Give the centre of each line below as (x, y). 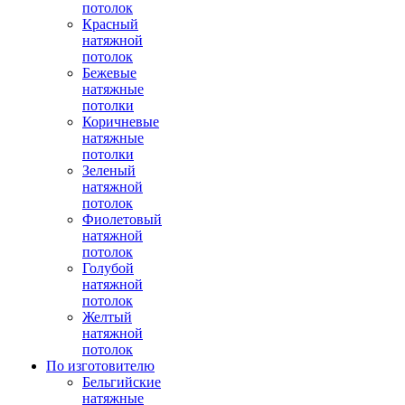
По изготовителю (100, 366)
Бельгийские (122, 382)
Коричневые (121, 122)
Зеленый (109, 170)
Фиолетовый (122, 219)
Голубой (108, 268)
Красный (110, 24)
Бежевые (109, 73)
